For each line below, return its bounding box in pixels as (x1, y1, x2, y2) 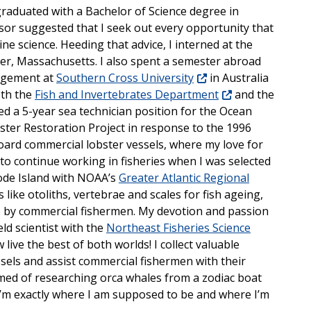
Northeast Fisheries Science (106, 220, 251, 236)
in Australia (207, 70, 269, 86)
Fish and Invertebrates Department (35, 87, 219, 103)
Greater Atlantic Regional (119, 170, 249, 186)
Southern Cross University (56, 70, 194, 86)
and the (232, 87, 274, 103)
